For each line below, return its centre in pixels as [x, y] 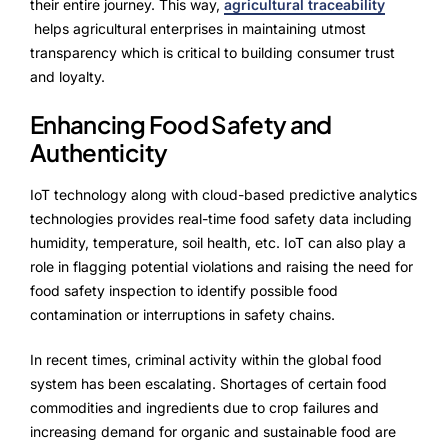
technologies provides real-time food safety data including [221, 219]
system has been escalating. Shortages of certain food [208, 384]
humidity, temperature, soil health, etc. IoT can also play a [218, 243]
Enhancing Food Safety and [181, 123]
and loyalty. [67, 76]
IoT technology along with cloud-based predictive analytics [223, 195]
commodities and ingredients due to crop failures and [204, 408]
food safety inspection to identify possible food [184, 291]
